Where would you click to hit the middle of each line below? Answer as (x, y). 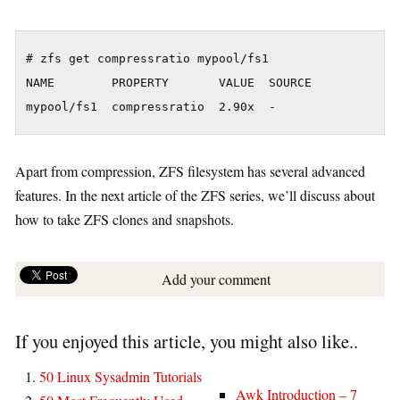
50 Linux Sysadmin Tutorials (121, 376)
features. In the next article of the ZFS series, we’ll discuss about (195, 196)
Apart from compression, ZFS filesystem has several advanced (190, 171)
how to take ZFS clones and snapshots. (125, 220)
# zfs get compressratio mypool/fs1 (147, 59)
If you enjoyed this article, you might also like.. (187, 342)
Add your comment (216, 279)
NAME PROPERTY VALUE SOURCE (169, 83)
